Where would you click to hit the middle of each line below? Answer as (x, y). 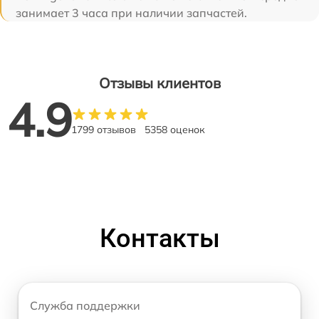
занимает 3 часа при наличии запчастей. (131, 12)
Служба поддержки (85, 305)
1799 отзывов (104, 129)
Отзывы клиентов (159, 83)
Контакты (159, 238)
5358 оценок (175, 129)
